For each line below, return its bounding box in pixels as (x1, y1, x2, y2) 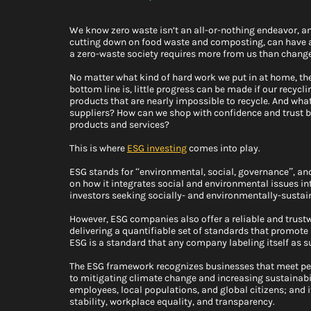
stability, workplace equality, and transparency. (69, 296, 275, 308)
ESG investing (127, 142, 187, 155)
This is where (69, 142, 127, 155)
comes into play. (189, 142, 260, 155)
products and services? (69, 119, 171, 131)
